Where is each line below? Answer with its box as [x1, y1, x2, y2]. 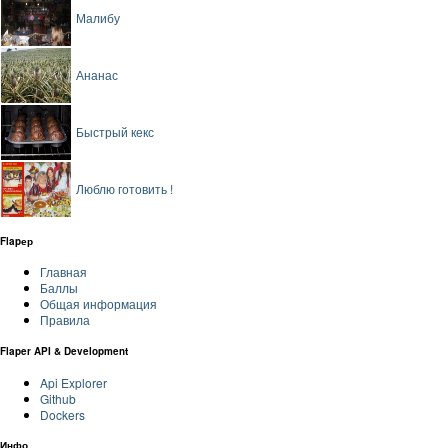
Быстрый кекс [76, 123, 154, 141]
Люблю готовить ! [76, 180, 173, 198]
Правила [40, 311, 90, 329]
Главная [40, 263, 87, 281]
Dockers [40, 405, 85, 423]
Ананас [76, 66, 118, 84]
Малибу [76, 9, 120, 27]
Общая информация [40, 295, 157, 313]
